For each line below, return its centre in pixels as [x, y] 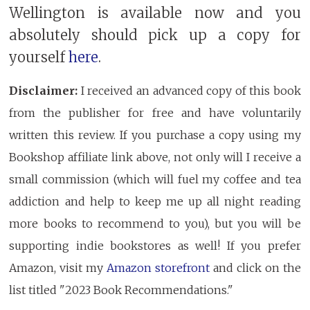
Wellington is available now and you [155, 13]
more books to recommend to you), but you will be [155, 224]
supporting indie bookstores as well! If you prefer [155, 246]
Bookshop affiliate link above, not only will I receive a [155, 157]
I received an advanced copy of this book [189, 91]
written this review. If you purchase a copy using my [155, 135]
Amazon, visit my [58, 268]
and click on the [255, 268]
